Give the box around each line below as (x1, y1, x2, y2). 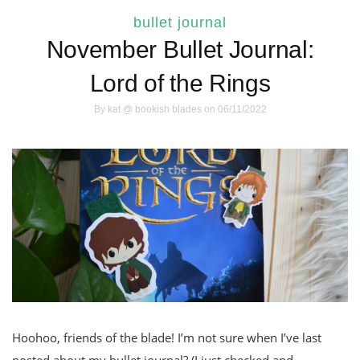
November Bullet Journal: (46, 36, 314, 63)
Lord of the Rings (89, 70, 271, 97)
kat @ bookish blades (107, 104, 202, 116)
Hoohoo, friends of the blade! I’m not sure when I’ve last (12, 329, 321, 346)
